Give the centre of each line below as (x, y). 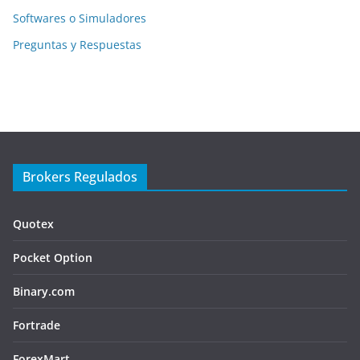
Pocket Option (53, 258)
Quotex (33, 224)
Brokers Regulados (80, 177)
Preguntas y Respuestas (77, 45)
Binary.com (44, 291)
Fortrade (37, 325)
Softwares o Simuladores (80, 18)
